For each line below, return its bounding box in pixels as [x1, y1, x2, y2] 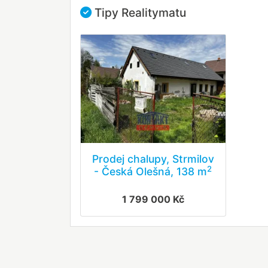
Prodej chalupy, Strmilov [92, 153, 214, 166]
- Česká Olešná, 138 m [94, 165, 208, 178]
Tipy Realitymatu [92, 5, 186, 20]
